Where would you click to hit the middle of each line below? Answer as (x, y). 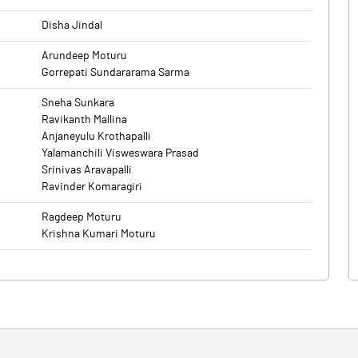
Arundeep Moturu (84, 56)
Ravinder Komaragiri (92, 187)
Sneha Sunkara (78, 103)
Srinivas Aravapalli (87, 170)
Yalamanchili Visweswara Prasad (120, 153)
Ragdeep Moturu (82, 217)
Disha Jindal (72, 26)
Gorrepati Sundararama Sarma (115, 73)
